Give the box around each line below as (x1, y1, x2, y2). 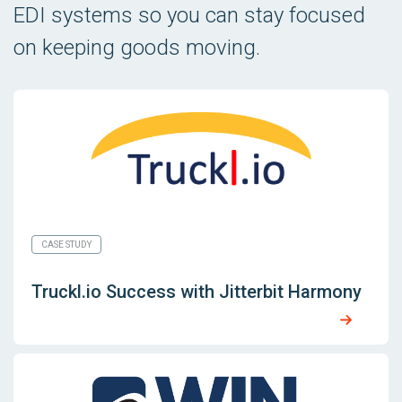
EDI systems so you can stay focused (13, 2, 365, 28)
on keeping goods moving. (13, 34, 260, 60)
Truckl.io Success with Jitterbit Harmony (31, 280, 362, 302)
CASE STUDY (41, 239, 92, 249)
